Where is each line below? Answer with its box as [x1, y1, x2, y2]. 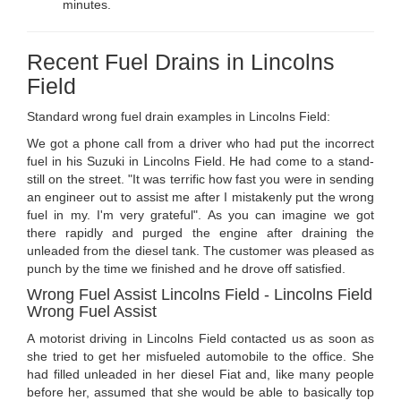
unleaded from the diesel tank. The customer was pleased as [27, 243, 374, 259]
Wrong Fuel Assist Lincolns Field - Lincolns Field [27, 286, 372, 304]
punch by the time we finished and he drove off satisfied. [27, 261, 346, 277]
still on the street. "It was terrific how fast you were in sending [27, 172, 374, 187]
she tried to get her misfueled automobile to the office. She [27, 349, 374, 364]
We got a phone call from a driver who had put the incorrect [27, 136, 374, 151]
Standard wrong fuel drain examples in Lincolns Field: [27, 109, 330, 124]
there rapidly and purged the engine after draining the [27, 226, 374, 241]
